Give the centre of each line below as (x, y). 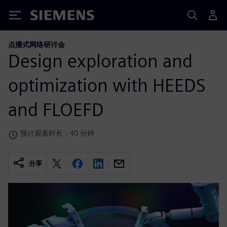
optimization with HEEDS (107, 85)
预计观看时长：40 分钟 (57, 133)
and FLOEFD (56, 109)
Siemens (47, 17)
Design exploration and (100, 61)
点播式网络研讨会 (36, 44)
